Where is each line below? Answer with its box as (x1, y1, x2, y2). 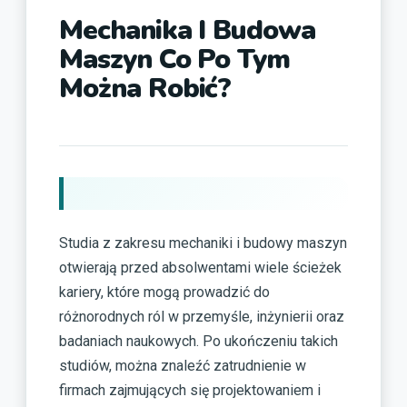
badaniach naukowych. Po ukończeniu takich (59, 332, 338, 350)
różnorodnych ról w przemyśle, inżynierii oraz (59, 307, 344, 325)
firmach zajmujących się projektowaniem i (59, 381, 321, 399)
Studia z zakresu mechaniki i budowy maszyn (59, 233, 347, 252)
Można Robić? (59, 70, 232, 108)
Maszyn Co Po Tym (59, 41, 291, 79)
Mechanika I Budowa (59, 12, 316, 50)
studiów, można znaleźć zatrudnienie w (59, 356, 306, 374)
